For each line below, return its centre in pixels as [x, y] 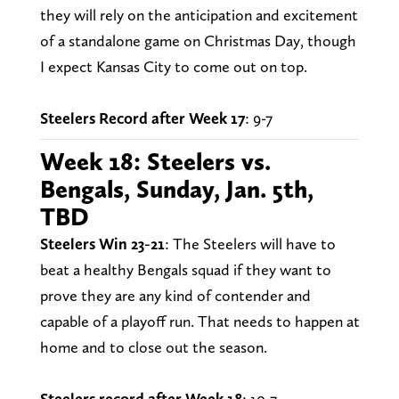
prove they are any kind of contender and [175, 295]
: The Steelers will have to [250, 243]
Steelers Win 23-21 [102, 243]
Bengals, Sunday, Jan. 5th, [176, 188]
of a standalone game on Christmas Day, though [198, 40]
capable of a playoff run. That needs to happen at [199, 321]
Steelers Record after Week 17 [142, 118]
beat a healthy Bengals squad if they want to [185, 269]
